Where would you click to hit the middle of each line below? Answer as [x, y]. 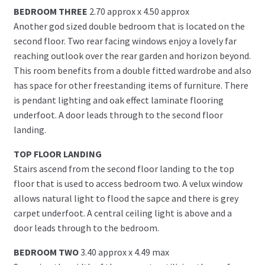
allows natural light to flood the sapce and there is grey [126, 198]
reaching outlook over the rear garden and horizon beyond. [132, 55]
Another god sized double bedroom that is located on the [129, 26]
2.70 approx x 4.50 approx [139, 11]
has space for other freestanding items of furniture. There [131, 85]
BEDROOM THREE [50, 11]
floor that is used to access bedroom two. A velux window [128, 183]
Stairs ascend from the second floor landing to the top [124, 168]
